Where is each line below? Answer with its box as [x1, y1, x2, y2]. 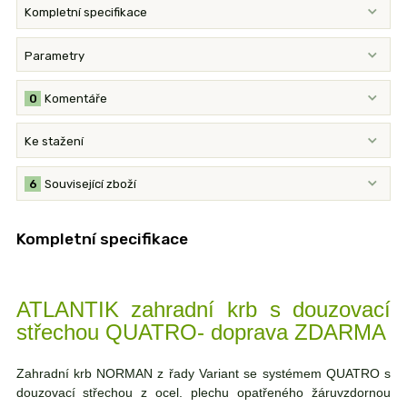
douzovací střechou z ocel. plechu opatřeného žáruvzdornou [15, 384, 392, 400]
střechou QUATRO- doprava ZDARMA [15, 319, 386, 344]
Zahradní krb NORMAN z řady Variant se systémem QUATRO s [15, 365, 392, 381]
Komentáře [45, 91, 108, 105]
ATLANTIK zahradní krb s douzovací [15, 296, 392, 322]
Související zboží [45, 177, 137, 192]
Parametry [25, 48, 85, 63]
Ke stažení [25, 134, 84, 149]
